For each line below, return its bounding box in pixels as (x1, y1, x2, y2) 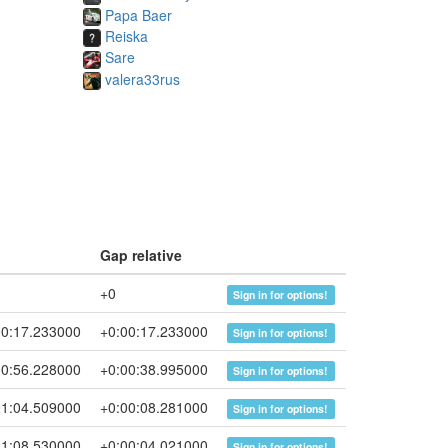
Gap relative (100, 245, 182, 266)
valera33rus (104, 68, 180, 89)
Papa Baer (104, 4, 172, 25)
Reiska (104, 25, 148, 46)
